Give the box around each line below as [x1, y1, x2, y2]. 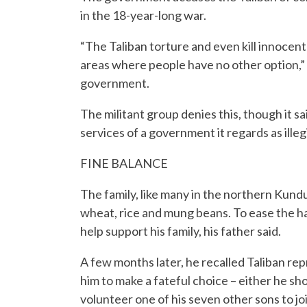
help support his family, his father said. [80, 223, 281, 238]
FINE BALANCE [80, 155, 168, 171]
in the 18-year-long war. [80, 7, 206, 23]
